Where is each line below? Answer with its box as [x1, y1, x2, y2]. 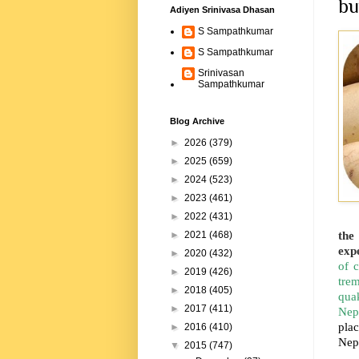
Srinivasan [198, 67, 244, 79]
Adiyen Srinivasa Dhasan [170, 5, 275, 15]
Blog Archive [170, 116, 224, 127]
